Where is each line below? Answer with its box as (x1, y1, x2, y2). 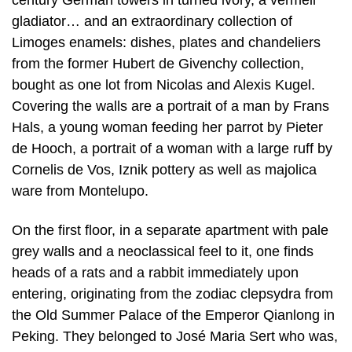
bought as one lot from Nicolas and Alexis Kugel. (12, 76, 315, 93)
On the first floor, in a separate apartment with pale (12, 222, 328, 238)
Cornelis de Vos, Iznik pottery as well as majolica (12, 161, 317, 178)
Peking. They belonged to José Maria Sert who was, (12, 328, 338, 344)
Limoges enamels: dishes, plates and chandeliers (12, 34, 321, 50)
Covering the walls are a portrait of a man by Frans (12, 97, 329, 114)
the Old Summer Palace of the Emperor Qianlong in (12, 306, 335, 323)
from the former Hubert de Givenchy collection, (12, 55, 304, 71)
